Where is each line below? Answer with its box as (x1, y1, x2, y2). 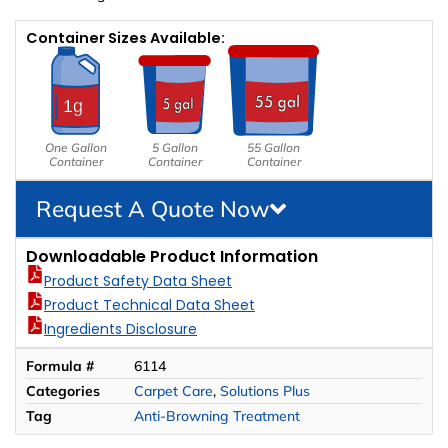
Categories (26, 381, 100, 400)
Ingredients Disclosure (44, 318, 197, 339)
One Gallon (44, 139, 107, 155)
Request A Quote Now (36, 194, 270, 224)
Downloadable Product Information (26, 244, 318, 268)
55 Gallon (247, 139, 300, 155)
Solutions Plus (220, 381, 310, 400)
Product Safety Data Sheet (44, 270, 232, 291)
